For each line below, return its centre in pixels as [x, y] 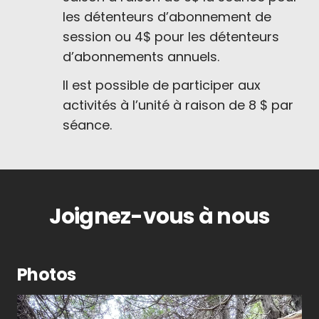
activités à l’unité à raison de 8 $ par [178, 105]
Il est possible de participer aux [162, 85]
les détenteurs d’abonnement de [167, 17]
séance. [87, 125]
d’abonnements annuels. [141, 57]
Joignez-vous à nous [159, 216]
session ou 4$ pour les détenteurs [171, 37]
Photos [47, 274]
